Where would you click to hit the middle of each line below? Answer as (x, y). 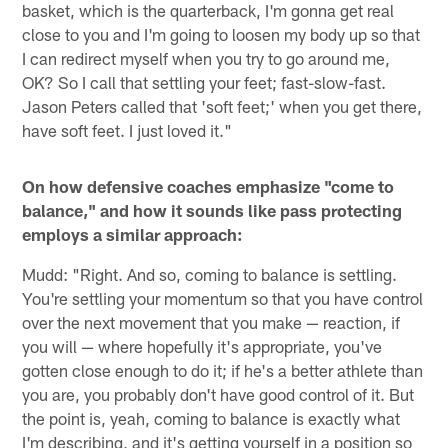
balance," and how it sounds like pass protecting (212, 209)
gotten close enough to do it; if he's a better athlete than (223, 369)
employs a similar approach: (133, 233)
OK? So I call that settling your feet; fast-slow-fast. (204, 81)
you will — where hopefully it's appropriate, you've (202, 345)
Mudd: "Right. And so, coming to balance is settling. (210, 273)
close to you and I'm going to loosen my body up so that (221, 33)
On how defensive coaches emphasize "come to (208, 185)
